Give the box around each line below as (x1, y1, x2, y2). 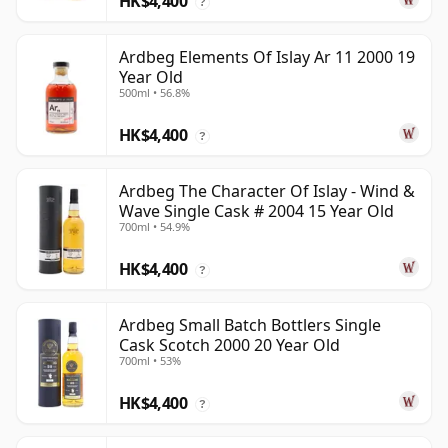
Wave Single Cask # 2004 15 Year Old (119, 200, 394, 223)
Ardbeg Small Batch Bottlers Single (119, 314, 381, 337)
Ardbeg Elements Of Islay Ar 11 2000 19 (119, 46, 415, 69)
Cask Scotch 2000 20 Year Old (119, 334, 340, 357)
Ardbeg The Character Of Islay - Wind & (119, 180, 415, 203)
